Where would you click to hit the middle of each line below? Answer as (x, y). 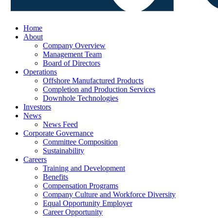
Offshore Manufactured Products (93, 81)
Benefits (55, 177)
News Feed (60, 124)
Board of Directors (72, 63)
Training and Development (84, 168)
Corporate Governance (58, 133)
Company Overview (74, 45)
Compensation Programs (81, 186)
